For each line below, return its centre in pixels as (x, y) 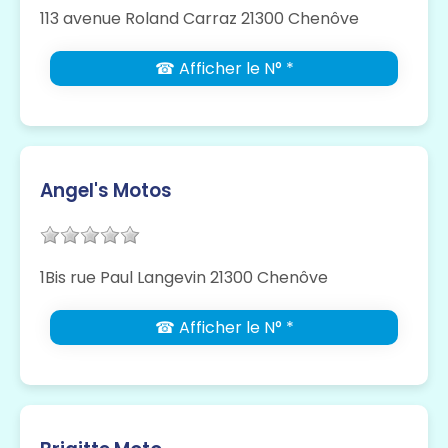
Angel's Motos (106, 190)
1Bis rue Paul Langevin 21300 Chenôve (184, 277)
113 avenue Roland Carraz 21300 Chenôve (199, 18)
